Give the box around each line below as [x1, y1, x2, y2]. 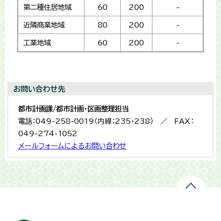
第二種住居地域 [23, 3, 72, 11]
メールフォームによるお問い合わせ [18, 142, 126, 150]
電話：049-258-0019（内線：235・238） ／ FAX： [18, 117, 194, 125]
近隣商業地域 [23, 21, 65, 29]
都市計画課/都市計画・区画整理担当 [18, 105, 129, 113]
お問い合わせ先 [13, 85, 65, 93]
